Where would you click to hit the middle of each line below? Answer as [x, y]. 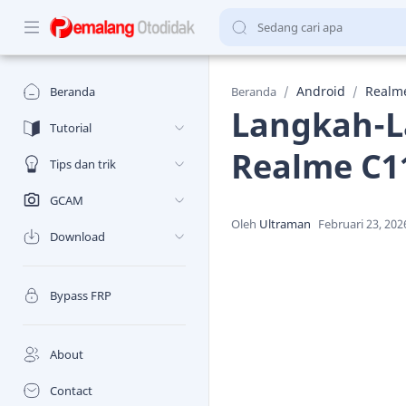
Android [321, 91]
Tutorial [71, 128]
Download [77, 237]
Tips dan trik [83, 164]
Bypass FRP [81, 295]
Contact [71, 391]
